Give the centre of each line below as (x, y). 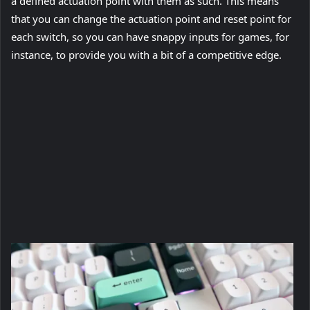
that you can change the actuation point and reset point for (151, 19)
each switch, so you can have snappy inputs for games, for (150, 37)
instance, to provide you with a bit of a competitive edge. (146, 55)
